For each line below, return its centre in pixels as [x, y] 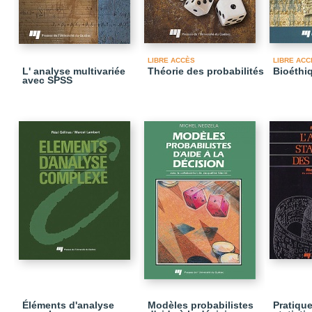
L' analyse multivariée [74, 71]
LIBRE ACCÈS [171, 60]
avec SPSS [47, 80]
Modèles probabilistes [201, 305]
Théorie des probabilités [206, 71]
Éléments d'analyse [68, 305]
